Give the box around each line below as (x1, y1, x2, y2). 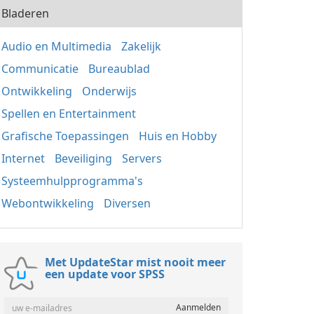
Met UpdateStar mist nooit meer (45, 254, 226, 270)
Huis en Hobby (139, 128, 217, 144)
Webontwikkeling (1, 196, 94, 211)
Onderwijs (82, 83, 137, 99)
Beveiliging (55, 151, 112, 166)
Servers (122, 151, 162, 166)
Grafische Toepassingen (1, 128, 129, 144)
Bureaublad (88, 61, 150, 76)
